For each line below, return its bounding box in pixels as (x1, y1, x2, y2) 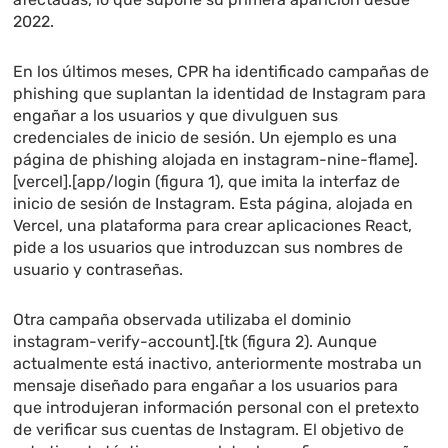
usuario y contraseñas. (13, 260, 184, 280)
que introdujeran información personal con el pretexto (13, 398, 420, 418)
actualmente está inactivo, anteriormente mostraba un (13, 354, 423, 374)
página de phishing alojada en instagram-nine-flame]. (13, 150, 419, 170)
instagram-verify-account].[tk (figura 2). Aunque (13, 332, 378, 352)
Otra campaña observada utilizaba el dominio (13, 310, 352, 330)
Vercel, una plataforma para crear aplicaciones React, (13, 216, 413, 236)
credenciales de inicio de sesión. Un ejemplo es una (13, 128, 398, 148)
